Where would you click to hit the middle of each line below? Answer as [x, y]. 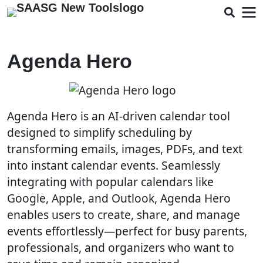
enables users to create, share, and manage [124, 215]
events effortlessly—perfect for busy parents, [127, 231]
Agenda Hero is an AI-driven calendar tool [119, 116]
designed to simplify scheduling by [100, 132]
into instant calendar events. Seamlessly [114, 165]
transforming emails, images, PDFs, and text [125, 149]
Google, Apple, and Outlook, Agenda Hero [119, 198]
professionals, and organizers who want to [121, 247]
